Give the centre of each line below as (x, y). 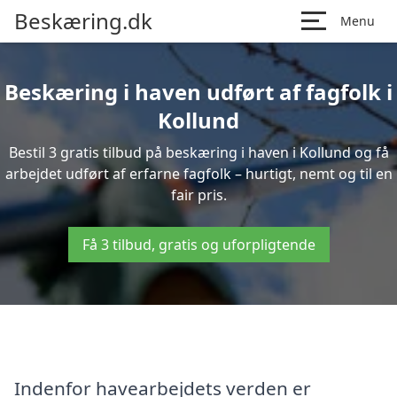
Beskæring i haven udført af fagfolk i (198, 92)
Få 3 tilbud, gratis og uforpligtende (198, 245)
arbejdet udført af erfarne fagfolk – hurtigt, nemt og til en (198, 174)
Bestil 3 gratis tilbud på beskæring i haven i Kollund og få (198, 152)
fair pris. (198, 195)
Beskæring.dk (83, 21)
